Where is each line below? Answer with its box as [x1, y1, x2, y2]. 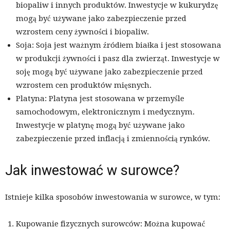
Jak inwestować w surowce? [5, 162, 180, 179]
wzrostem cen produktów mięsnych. [16, 81, 151, 90]
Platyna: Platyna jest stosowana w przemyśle [16, 94, 184, 104]
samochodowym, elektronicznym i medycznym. [16, 107, 195, 117]
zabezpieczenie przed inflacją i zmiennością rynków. [16, 134, 210, 144]
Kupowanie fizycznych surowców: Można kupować [16, 219, 205, 229]
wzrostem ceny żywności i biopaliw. [16, 27, 149, 37]
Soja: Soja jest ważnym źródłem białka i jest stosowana [16, 41, 221, 50]
